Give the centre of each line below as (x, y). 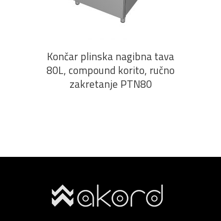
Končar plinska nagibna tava (110, 56)
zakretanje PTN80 (110, 84)
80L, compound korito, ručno (110, 70)
